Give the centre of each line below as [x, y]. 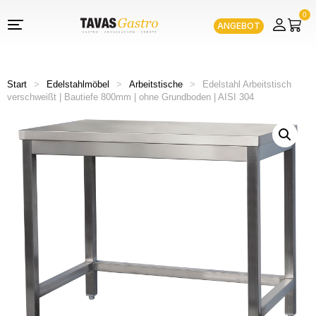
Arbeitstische [156, 84]
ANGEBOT [239, 25]
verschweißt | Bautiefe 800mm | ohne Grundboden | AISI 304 [130, 97]
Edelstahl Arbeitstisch [247, 84]
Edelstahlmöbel [78, 84]
